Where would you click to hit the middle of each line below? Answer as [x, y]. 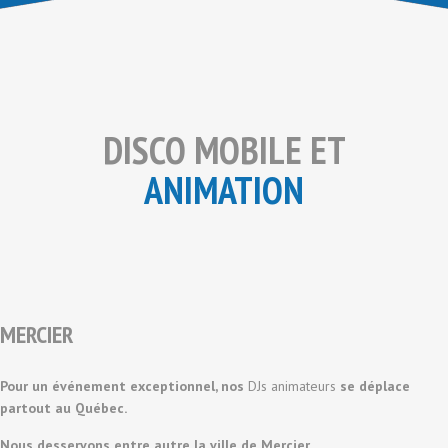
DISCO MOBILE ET [224, 149]
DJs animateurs [292, 386]
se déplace [373, 386]
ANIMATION [224, 189]
